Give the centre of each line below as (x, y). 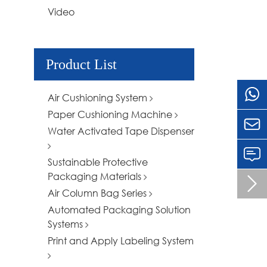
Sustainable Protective (98, 162)
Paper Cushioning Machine (111, 114)
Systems (66, 223)
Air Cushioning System (99, 97)
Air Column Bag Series (98, 193)
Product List (81, 64)
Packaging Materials (96, 176)
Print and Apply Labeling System (121, 240)
